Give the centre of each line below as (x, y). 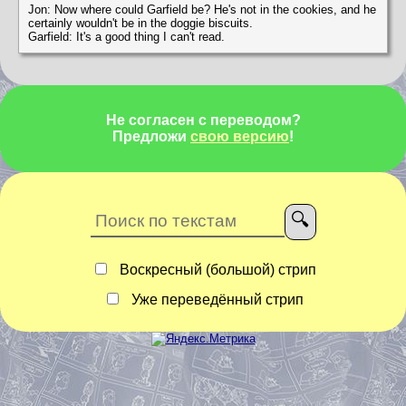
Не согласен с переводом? (203, 121)
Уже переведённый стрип (216, 300)
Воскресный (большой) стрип (216, 270)
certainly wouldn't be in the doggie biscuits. (140, 24)
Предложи (151, 137)
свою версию (240, 137)
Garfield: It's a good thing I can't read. (126, 37)
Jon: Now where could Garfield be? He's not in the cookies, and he (202, 10)
